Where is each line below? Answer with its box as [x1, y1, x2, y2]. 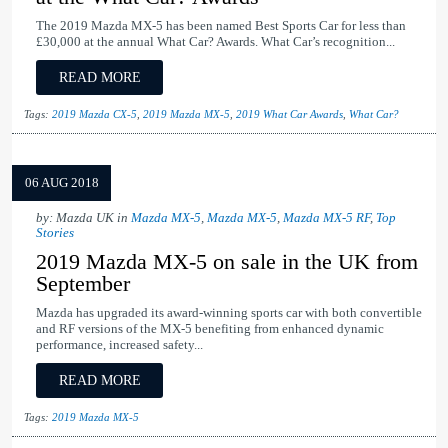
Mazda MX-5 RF [283, 211, 370, 226]
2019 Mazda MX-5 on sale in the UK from [36, 249, 418, 275]
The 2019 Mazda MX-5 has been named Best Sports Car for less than [36, 19, 406, 34]
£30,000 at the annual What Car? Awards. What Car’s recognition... [36, 35, 395, 50]
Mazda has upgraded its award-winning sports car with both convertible [36, 306, 422, 321]
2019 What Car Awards [236, 108, 343, 121]
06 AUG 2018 [24, 176, 99, 191]
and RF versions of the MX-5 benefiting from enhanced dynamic [36, 322, 384, 337]
